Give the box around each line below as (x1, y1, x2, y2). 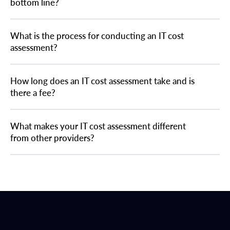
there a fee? (10, 87, 55, 98)
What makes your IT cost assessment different (10, 120, 186, 131)
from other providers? (10, 132, 94, 143)
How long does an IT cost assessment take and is (10, 75, 195, 86)
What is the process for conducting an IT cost (10, 30, 184, 41)
